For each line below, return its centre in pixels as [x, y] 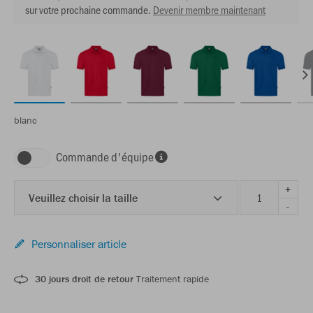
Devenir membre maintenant [209, 10]
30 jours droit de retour [84, 279]
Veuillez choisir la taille [83, 198]
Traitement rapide [171, 279]
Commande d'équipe [105, 157]
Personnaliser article [79, 244]
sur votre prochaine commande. [88, 10]
